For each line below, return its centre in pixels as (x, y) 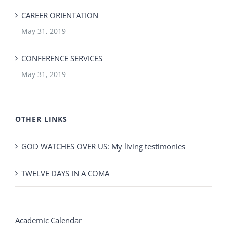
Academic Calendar (48, 220)
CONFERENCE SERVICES (62, 58)
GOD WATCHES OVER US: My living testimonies (103, 146)
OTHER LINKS (41, 119)
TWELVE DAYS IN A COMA (65, 173)
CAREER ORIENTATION (60, 15)
